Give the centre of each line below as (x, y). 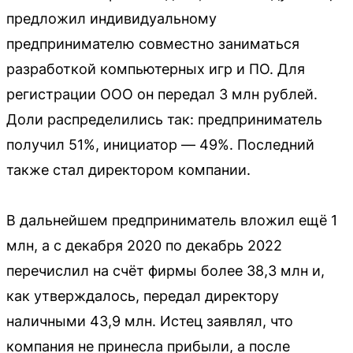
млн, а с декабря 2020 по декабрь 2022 (144, 245)
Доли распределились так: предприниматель (164, 119)
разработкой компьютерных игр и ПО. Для (156, 69)
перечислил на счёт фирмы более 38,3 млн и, (165, 271)
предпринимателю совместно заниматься (153, 44)
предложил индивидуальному (111, 19)
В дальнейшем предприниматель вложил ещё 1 (172, 220)
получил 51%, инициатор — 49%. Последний (160, 145)
